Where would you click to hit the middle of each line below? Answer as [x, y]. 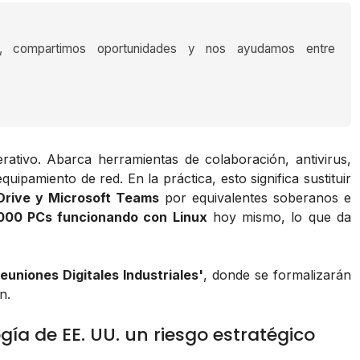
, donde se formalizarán [277, 275]
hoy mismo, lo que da [279, 217]
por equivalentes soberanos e [255, 198]
